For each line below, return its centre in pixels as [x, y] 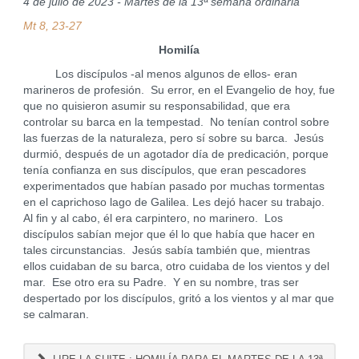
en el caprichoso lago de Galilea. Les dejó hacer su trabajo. [175, 202]
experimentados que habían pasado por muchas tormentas [173, 186]
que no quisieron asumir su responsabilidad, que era [156, 106]
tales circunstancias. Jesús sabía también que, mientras [166, 250]
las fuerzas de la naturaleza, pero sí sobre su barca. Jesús [173, 138]
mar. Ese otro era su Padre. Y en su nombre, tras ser [161, 282]
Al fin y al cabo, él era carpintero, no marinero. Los [153, 218]
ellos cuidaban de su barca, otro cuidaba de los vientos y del [176, 266]
